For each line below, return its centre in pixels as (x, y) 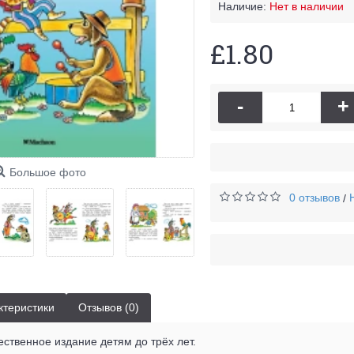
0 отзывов (314, 198)
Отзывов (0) (109, 307)
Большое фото (47, 172)
